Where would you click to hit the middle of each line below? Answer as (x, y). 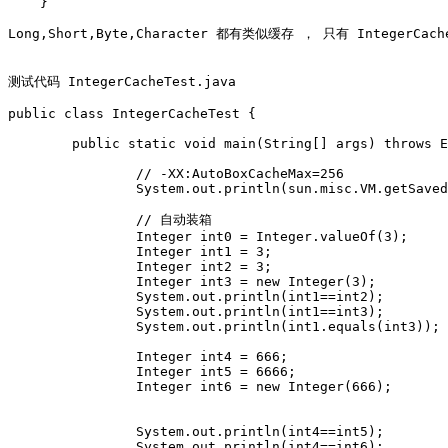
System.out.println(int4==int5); (72, 431)
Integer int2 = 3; (72, 266)
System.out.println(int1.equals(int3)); (72, 326)
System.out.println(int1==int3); (72, 311)
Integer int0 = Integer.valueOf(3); (72, 236)
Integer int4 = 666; (72, 356)
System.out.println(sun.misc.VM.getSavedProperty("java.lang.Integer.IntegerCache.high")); (72, 188)
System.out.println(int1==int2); (72, 296)
